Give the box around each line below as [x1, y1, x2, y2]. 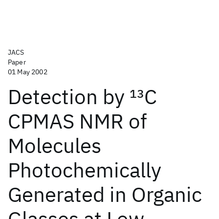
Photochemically [8, 156, 161, 183]
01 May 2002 [8, 67, 47, 76]
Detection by [8, 83, 130, 110]
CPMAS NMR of [8, 108, 147, 134]
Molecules [8, 132, 101, 159]
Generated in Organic [8, 181, 202, 208]
